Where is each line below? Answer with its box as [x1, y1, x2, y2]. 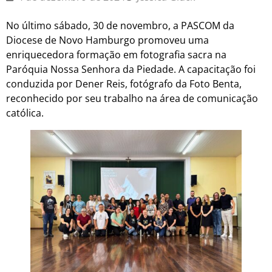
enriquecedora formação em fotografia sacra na [6, 48, 226, 62]
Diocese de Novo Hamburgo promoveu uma [6, 33, 209, 47]
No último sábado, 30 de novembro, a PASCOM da [6, 19, 234, 33]
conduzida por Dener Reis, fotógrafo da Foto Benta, [6, 77, 242, 91]
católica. [6, 106, 44, 120]
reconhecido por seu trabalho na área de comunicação [6, 92, 258, 106]
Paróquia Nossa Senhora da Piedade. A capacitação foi [6, 63, 256, 76]
